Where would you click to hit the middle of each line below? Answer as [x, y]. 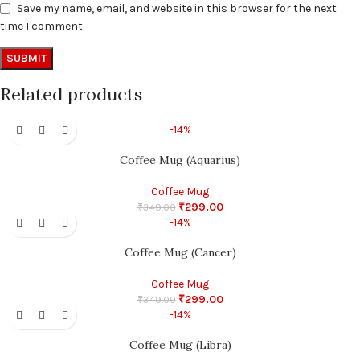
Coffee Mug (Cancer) [180, 253]
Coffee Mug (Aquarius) [180, 160]
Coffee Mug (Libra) [180, 345]
